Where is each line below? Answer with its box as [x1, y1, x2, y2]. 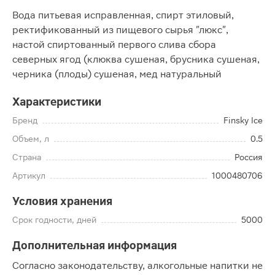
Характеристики [12, 95, 101, 108]
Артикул [12, 171, 45, 180]
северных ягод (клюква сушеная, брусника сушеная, [12, 53, 260, 65]
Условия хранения [12, 195, 112, 207]
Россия [234, 152, 263, 162]
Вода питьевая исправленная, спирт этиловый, [12, 9, 234, 21]
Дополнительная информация [12, 239, 177, 252]
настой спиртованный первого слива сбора [12, 39, 216, 50]
